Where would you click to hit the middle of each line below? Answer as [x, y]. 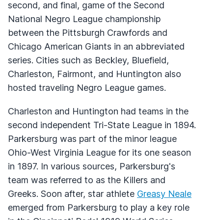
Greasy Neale [164, 193]
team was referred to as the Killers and [87, 180]
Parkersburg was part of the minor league [92, 138]
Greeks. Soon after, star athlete [72, 193]
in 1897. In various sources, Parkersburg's [92, 166]
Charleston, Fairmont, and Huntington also [95, 74]
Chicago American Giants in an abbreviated [96, 46]
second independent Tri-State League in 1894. [102, 125]
